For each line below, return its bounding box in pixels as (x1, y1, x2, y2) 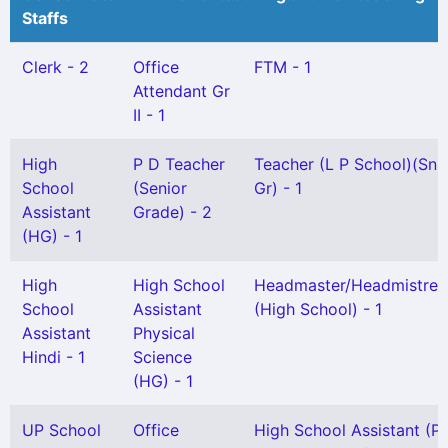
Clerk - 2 (22, 57, 89, 77)
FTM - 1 (254, 57, 311, 77)
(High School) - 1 (254, 299, 382, 319)
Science (133, 347, 192, 367)
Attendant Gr (133, 81, 230, 101)
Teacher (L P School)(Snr (254, 154, 443, 174)
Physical (133, 323, 195, 343)
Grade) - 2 (133, 202, 212, 222)
